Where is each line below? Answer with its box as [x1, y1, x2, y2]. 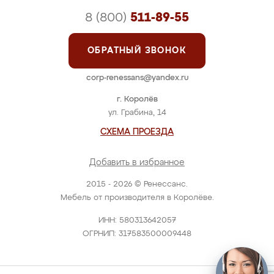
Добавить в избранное [89, 158, 185, 167]
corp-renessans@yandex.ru [86, 74, 188, 82]
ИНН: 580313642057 [98, 217, 176, 224]
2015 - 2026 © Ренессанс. [86, 180, 188, 188]
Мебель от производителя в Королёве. [60, 194, 214, 202]
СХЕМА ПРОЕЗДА [100, 128, 174, 136]
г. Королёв [116, 95, 158, 103]
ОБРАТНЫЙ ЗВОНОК [87, 46, 187, 55]
